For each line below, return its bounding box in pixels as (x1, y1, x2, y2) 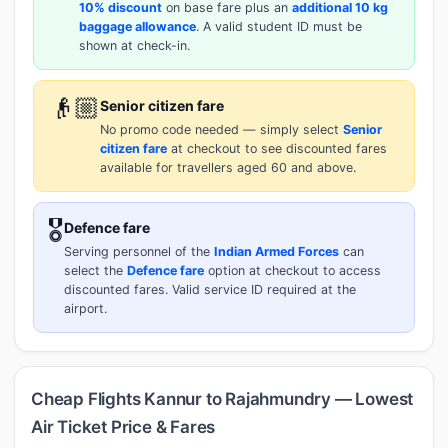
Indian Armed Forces (214, 243, 339, 259)
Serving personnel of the (64, 243, 214, 259)
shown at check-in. (79, 37, 190, 53)
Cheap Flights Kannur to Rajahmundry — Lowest (31, 388, 414, 409)
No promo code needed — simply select (100, 121, 343, 137)
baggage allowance (79, 18, 196, 34)
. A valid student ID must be (196, 18, 362, 34)
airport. (64, 300, 107, 316)
